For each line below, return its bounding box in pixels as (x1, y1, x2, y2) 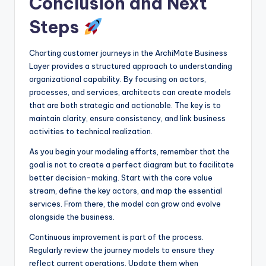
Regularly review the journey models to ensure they (29, 245, 214, 255)
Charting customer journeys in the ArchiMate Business (29, 47, 227, 58)
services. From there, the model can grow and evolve (29, 198, 221, 208)
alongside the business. (29, 211, 115, 221)
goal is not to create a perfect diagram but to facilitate (29, 159, 234, 169)
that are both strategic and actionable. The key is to (29, 100, 221, 110)
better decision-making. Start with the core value (29, 172, 213, 182)
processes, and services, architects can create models (29, 87, 231, 97)
